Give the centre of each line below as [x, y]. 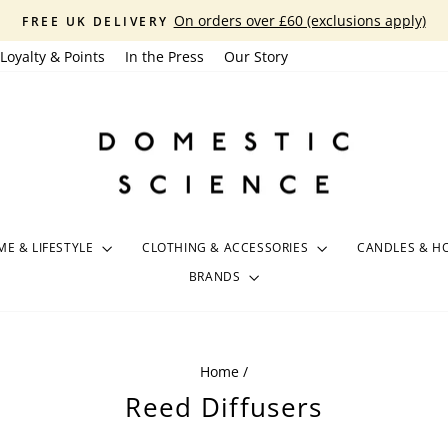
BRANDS [216, 276]
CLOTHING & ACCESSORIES [227, 247]
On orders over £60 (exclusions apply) [299, 20]
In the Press [164, 56]
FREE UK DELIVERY [95, 21]
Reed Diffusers [224, 407]
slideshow [260, 70]
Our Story [256, 56]
